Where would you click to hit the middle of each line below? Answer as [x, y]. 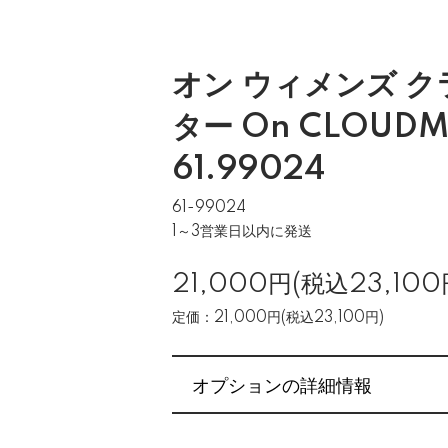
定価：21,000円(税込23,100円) [278, 318]
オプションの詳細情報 [282, 384]
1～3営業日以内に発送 [242, 232]
